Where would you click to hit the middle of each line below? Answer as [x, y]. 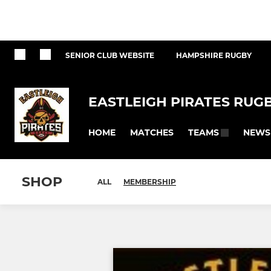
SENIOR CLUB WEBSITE [110, 55]
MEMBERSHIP [150, 182]
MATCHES [152, 132]
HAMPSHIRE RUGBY [214, 55]
